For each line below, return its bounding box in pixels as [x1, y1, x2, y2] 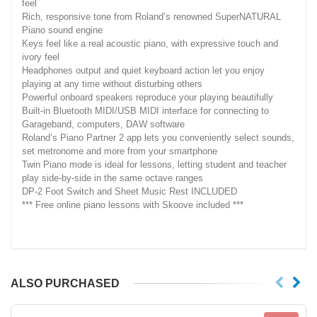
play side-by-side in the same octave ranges [22, 172, 203, 183]
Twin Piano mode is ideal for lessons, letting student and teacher [22, 158, 287, 170]
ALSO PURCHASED [11, 277, 120, 289]
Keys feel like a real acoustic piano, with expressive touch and [22, 38, 278, 49]
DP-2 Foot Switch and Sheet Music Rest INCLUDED [22, 185, 237, 197]
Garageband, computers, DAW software [22, 118, 185, 129]
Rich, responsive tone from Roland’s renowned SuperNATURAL [22, 11, 281, 22]
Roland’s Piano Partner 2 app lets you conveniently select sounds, [22, 132, 294, 143]
